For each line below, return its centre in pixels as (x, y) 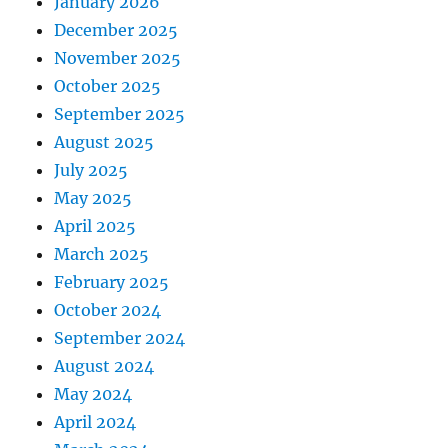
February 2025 (112, 282)
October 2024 (108, 310)
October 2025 (108, 86)
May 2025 (93, 198)
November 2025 (118, 58)
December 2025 (116, 30)
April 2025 (95, 226)
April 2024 (95, 422)
